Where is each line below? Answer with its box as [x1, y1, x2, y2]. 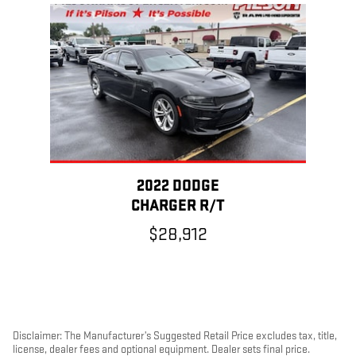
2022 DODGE [136, 176, 219, 196]
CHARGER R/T [130, 196, 225, 216]
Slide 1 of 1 [12, 5, 64, 21]
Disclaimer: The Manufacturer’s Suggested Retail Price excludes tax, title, [13, 329, 337, 343]
